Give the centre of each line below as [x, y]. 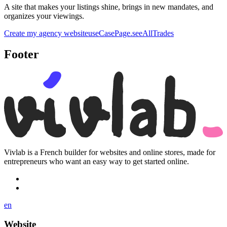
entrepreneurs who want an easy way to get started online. [97, 161]
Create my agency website [46, 33]
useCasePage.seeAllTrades [131, 33]
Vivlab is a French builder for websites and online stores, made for [110, 152]
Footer [22, 54]
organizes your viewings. [44, 16]
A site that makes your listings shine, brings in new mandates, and [109, 7]
